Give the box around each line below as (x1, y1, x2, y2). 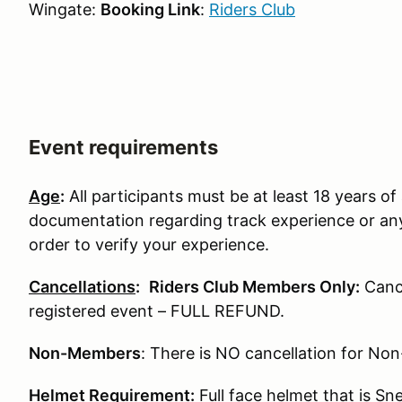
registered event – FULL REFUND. (29, 301, 284, 321)
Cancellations (29, 277, 135, 297)
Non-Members (29, 344, 141, 363)
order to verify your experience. (29, 235, 269, 255)
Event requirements (29, 135, 218, 160)
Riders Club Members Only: (149, 277, 360, 297)
